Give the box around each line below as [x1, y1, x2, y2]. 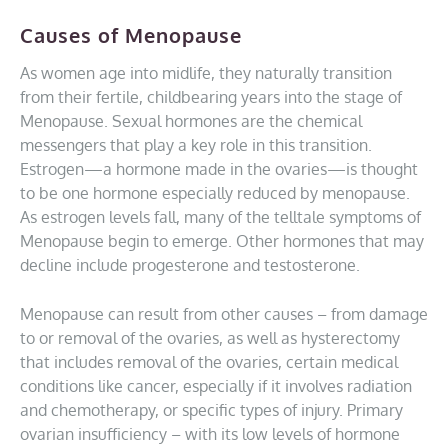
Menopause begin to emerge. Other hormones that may [20, 231, 424, 251]
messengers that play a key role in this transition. [20, 135, 372, 155]
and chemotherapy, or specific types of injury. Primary [20, 400, 403, 420]
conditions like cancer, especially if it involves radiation [20, 376, 412, 396]
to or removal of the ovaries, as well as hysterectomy [20, 328, 400, 348]
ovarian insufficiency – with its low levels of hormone [20, 424, 400, 444]
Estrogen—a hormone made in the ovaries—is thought [20, 159, 418, 179]
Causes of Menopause [20, 22, 242, 48]
